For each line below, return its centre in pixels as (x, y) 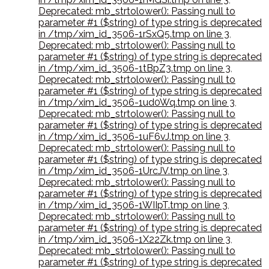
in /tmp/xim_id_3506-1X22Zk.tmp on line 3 (134, 240)
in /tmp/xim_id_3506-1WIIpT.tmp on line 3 (133, 205)
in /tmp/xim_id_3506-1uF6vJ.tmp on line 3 (134, 137)
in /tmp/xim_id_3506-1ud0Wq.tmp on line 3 (137, 103)
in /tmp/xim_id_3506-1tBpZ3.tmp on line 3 (134, 68)
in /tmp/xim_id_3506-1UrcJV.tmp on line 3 (133, 171)
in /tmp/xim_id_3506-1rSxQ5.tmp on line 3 (134, 34)
